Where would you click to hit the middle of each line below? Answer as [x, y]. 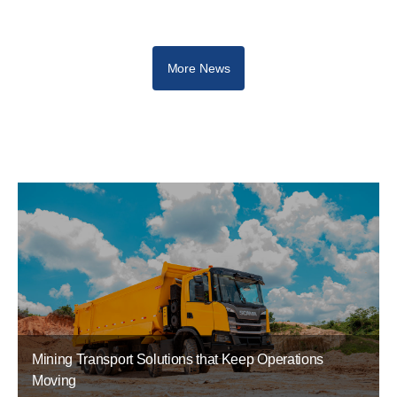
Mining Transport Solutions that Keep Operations [178, 360]
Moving [54, 381]
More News [198, 69]
